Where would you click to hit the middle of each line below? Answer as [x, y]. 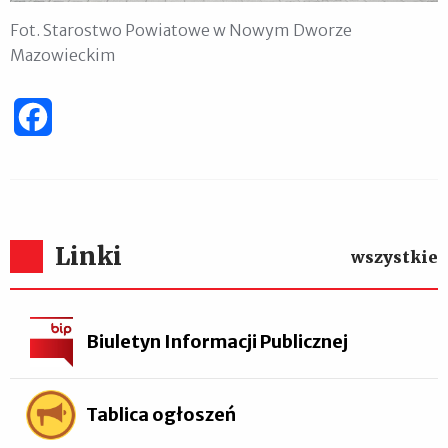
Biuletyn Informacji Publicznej [217, 341]
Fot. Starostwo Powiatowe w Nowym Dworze [181, 30]
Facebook [88, 117]
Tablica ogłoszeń [161, 414]
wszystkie [394, 257]
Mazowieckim [63, 55]
